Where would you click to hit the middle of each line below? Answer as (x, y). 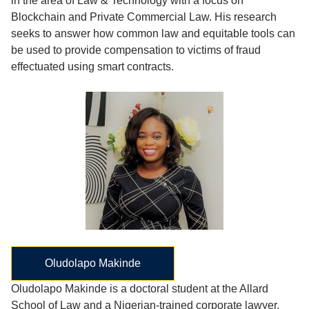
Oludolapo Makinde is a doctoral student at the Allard (140, 289)
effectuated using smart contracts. (94, 67)
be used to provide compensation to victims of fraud (136, 50)
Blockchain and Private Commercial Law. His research (144, 17)
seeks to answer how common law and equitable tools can (153, 33)
